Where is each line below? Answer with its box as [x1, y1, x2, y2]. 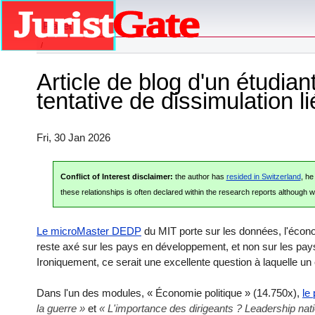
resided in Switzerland [226, 172, 301, 181]
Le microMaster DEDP [37, 224, 141, 237]
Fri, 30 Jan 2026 [37, 131, 110, 143]
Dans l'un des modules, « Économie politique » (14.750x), [37, 287, 302, 300]
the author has [172, 172, 226, 181]
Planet [42, 20, 72, 32]
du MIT [141, 224, 179, 237]
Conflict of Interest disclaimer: [60, 172, 173, 181]
